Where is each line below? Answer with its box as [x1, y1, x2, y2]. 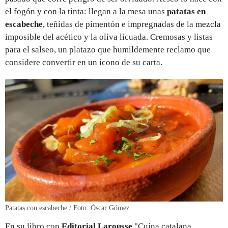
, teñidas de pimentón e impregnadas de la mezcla [43, 19, 221, 30]
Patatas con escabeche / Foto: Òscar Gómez [5, 204, 129, 212]
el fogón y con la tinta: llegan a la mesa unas [5, 7, 167, 17]
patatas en [167, 7, 206, 17]
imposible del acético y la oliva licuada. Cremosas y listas [5, 32, 213, 42]
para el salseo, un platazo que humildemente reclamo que [5, 45, 211, 55]
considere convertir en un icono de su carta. [5, 58, 164, 68]
